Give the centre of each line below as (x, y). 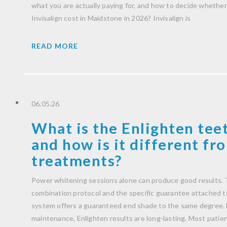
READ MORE (55, 46)
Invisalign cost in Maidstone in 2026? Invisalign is (111, 18)
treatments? (77, 161)
